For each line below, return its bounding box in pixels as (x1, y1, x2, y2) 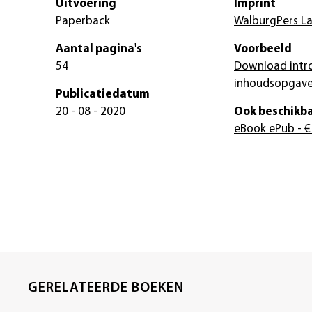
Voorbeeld (234, 43, 292, 56)
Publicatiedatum (56, 88, 150, 101)
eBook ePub (234, 123, 295, 136)
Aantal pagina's (56, 43, 142, 56)
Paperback (56, 15, 110, 28)
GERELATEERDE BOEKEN (28, 281, 184, 295)
